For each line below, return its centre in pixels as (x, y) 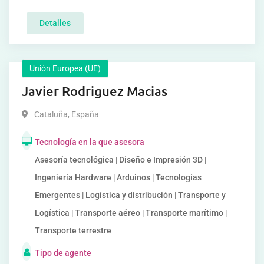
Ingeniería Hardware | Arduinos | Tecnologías (118, 177)
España (84, 114)
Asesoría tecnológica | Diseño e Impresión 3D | (121, 160)
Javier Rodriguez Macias (95, 91)
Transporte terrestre (73, 230)
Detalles (55, 23)
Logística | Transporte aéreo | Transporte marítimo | (131, 213)
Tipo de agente (63, 253)
